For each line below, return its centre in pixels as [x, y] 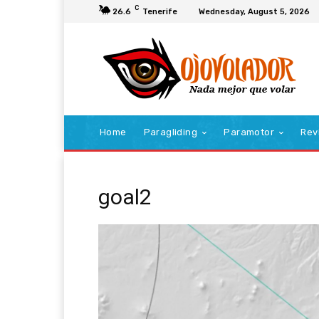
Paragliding [171, 132]
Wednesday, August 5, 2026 [254, 11]
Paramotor [249, 132]
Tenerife [160, 11]
